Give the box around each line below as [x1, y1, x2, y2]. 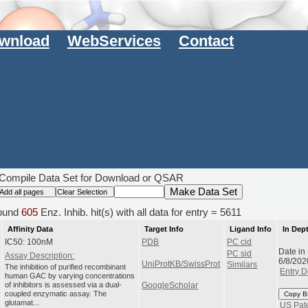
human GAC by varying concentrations [5, 272, 135, 280]
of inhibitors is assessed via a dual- [5, 280, 122, 289]
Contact [178, 32, 234, 50]
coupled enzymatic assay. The [5, 289, 107, 298]
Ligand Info [229, 224, 272, 233]
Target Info [144, 224, 184, 233]
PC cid [227, 238, 252, 247]
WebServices [67, 32, 161, 50]
